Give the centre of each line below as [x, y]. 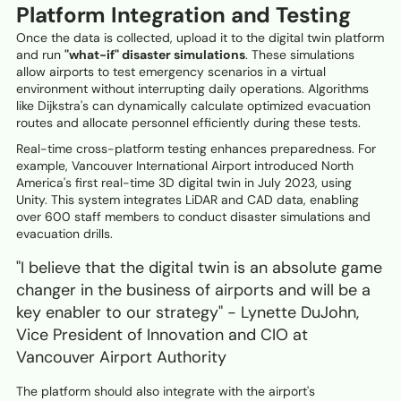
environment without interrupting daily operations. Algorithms [192, 89]
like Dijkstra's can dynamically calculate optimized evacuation [193, 106]
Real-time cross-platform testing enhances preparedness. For [196, 149]
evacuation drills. [64, 234]
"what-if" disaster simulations [155, 55]
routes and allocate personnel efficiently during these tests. [188, 123]
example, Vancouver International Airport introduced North [185, 166]
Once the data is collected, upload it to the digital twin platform [200, 38]
